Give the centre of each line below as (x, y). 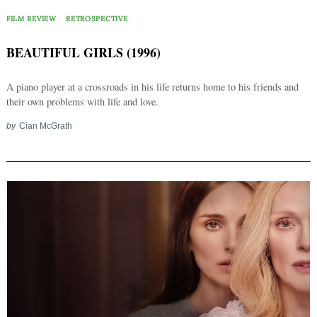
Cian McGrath (45, 126)
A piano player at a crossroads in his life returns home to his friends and (152, 87)
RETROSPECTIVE (97, 18)
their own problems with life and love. (82, 102)
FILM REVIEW (31, 18)
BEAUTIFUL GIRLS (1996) (83, 53)
